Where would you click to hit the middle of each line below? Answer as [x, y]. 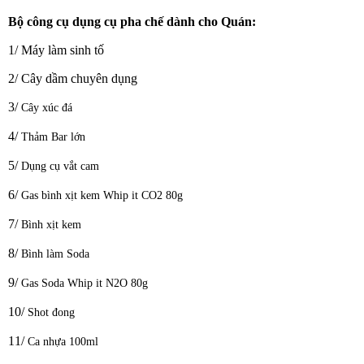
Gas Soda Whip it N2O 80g [84, 284]
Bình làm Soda [55, 254]
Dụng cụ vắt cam [60, 167]
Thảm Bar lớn [53, 137]
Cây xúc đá [47, 108]
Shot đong [51, 313]
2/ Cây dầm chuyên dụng [73, 79]
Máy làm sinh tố [63, 50]
